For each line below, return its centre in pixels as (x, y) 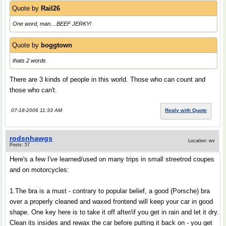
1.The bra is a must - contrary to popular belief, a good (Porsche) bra (110, 191)
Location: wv (202, 141)
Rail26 (50, 8)
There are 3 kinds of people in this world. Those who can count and (107, 79)
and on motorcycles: (39, 170)
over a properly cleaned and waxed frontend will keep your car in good (111, 202)
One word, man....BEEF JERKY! (52, 24)
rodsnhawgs (31, 138)
